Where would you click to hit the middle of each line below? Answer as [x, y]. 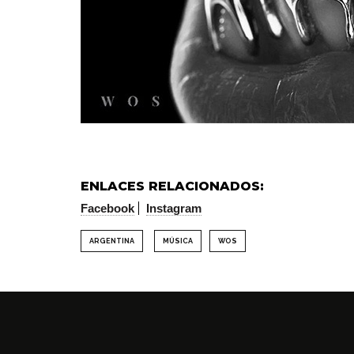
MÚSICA [178, 241]
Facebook [107, 209]
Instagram [174, 209]
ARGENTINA [112, 241]
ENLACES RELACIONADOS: [172, 186]
